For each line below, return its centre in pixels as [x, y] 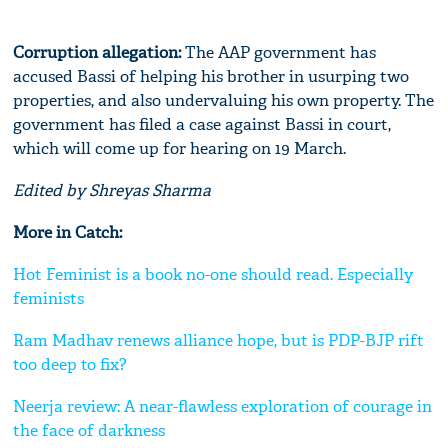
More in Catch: [68, 232]
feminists [49, 298]
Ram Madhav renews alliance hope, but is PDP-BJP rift [219, 340]
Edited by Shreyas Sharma [112, 190]
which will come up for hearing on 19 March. [180, 148]
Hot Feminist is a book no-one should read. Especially [213, 274]
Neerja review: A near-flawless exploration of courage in [223, 406]
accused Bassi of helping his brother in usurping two [211, 76]
